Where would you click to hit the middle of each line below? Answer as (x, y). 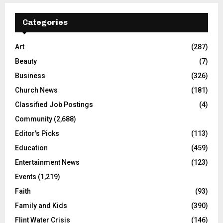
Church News (36, 90)
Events (26, 177)
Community (34, 119)
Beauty (26, 61)
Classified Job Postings (54, 105)
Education (31, 148)
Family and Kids (41, 206)
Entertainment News (47, 163)
